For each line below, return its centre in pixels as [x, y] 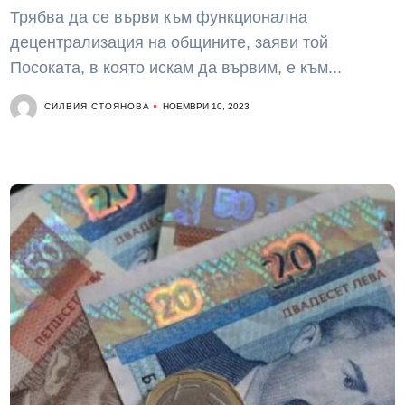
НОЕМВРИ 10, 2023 [207, 106]
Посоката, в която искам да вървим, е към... [176, 68]
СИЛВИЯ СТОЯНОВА [98, 106]
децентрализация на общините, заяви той [170, 42]
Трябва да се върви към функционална [159, 17]
